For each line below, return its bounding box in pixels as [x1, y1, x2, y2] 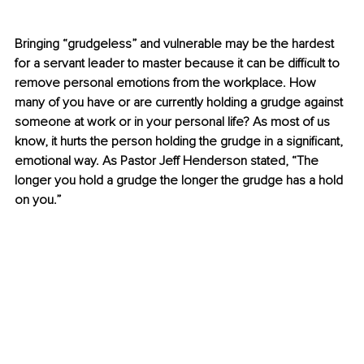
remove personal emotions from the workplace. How [15, 75, 319, 92]
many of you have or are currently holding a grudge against [15, 94, 346, 111]
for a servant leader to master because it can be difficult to [15, 55, 343, 72]
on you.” [15, 192, 61, 209]
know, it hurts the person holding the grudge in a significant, [15, 133, 346, 150]
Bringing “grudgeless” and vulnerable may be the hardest [15, 36, 337, 53]
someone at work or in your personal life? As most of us [15, 114, 333, 131]
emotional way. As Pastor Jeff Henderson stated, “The [15, 153, 322, 170]
